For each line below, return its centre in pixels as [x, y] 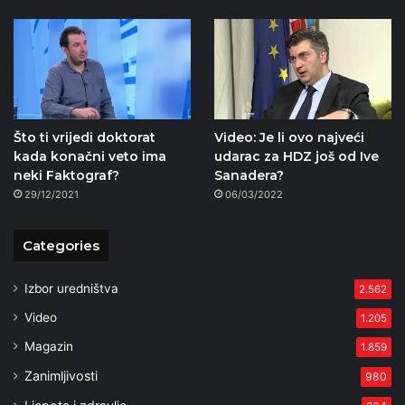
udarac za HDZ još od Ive [296, 157]
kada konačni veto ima [90, 157]
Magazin [49, 347]
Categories [61, 246]
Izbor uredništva [71, 289]
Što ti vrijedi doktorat [85, 138]
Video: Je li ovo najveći [289, 138]
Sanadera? [249, 176]
